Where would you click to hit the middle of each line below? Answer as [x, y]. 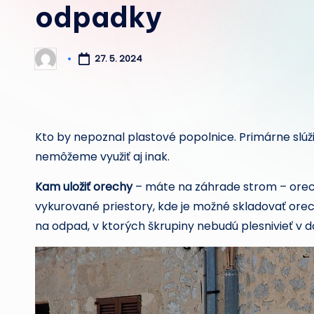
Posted [50, 63]
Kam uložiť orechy [84, 186]
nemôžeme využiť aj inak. [102, 156]
